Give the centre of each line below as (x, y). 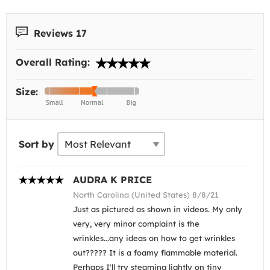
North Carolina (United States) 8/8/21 (146, 195)
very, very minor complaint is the (136, 224)
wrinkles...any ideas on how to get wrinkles (154, 238)
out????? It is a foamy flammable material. (155, 253)
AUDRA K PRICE (112, 180)
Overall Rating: (54, 62)
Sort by (36, 144)
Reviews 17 (59, 33)
